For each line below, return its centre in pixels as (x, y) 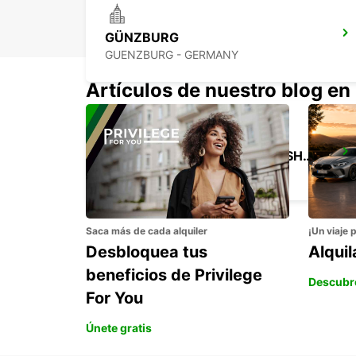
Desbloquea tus (147, 252)
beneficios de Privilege (174, 275)
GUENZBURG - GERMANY (172, 55)
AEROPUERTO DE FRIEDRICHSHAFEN (308, 156)
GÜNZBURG (142, 38)
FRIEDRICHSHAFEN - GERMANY (188, 173)
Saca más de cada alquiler (147, 231)
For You (114, 298)
